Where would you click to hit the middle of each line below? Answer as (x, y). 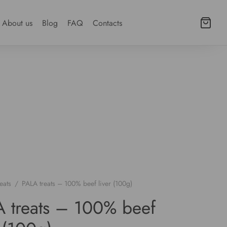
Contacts (108, 23)
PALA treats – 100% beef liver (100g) (76, 184)
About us (17, 23)
